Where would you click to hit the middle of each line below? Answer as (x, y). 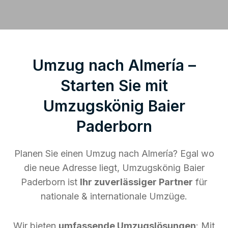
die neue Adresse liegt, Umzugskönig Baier (114, 167)
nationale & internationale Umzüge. (114, 196)
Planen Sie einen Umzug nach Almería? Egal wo (114, 153)
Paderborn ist (50, 182)
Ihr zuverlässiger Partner (136, 182)
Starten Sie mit (114, 85)
